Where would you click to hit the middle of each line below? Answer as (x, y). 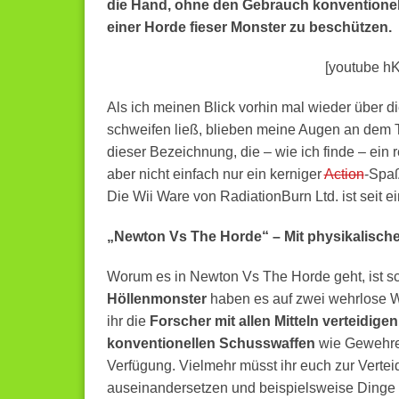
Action (344, 174)
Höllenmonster (156, 299)
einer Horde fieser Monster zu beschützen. (249, 27)
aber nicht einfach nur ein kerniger (215, 174)
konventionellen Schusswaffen (211, 343)
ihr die (128, 321)
